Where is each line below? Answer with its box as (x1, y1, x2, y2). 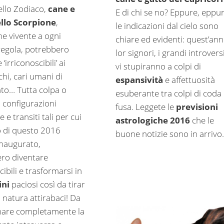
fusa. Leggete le (115, 101, 176, 113)
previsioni (175, 101, 218, 113)
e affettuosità (162, 74, 215, 86)
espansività (115, 74, 163, 86)
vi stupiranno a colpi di (115, 60, 201, 72)
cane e (48, 3, 75, 15)
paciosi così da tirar (9, 178, 85, 190)
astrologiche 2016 (115, 114, 190, 126)
